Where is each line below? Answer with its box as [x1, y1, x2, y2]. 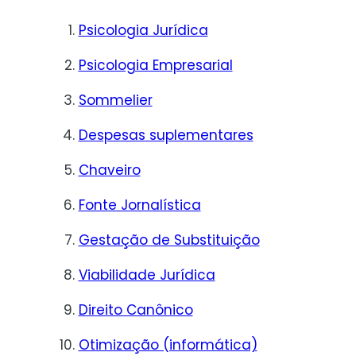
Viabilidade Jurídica [78, 265, 215, 285]
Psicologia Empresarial [78, 56, 233, 75]
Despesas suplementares [78, 126, 253, 145]
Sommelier [78, 91, 153, 110]
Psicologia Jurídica [78, 21, 208, 41]
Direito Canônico [78, 300, 193, 320]
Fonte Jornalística [78, 195, 201, 215]
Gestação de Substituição [78, 230, 260, 250]
